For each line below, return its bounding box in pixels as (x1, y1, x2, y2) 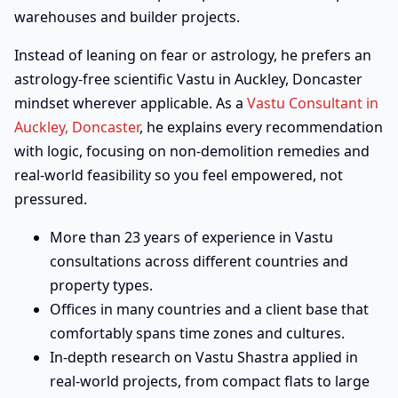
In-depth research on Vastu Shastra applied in (50, 347, 358, 368)
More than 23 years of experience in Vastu (50, 227, 333, 248)
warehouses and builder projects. (14, 7, 240, 28)
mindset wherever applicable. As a (14, 93, 247, 114)
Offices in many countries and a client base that (50, 299, 369, 320)
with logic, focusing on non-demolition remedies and (14, 141, 370, 162)
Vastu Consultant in (247, 93, 378, 114)
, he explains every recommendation (139, 117, 383, 138)
